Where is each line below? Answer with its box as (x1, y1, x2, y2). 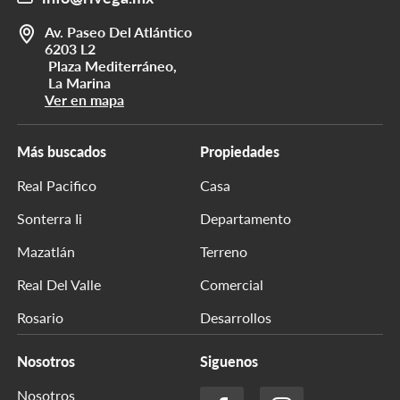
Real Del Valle (17, 275, 101, 293)
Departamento (200, 209, 291, 227)
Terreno (200, 242, 247, 260)
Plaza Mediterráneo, (45, 56, 177, 74)
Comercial (200, 275, 263, 293)
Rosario (17, 308, 63, 326)
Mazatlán (17, 242, 75, 260)
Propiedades (200, 142, 279, 160)
